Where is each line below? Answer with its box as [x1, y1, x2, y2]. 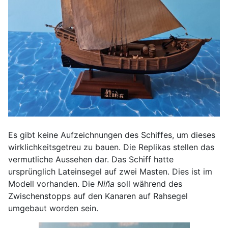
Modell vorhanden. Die [8, 178, 97, 189]
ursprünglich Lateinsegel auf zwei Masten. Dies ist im [8, 166, 212, 177]
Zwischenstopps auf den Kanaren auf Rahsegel [8, 190, 188, 201]
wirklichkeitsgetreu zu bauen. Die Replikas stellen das [8, 141, 214, 152]
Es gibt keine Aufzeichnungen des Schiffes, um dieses [8, 129, 215, 140]
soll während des [115, 178, 182, 189]
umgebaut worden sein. [8, 203, 98, 213]
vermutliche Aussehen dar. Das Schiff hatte [8, 154, 174, 164]
